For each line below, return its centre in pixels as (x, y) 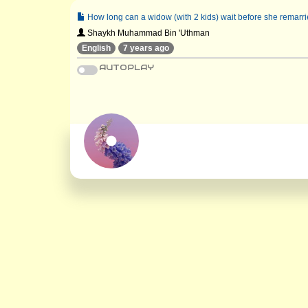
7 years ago (146, 48)
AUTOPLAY (126, 67)
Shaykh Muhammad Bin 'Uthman (147, 33)
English (96, 48)
